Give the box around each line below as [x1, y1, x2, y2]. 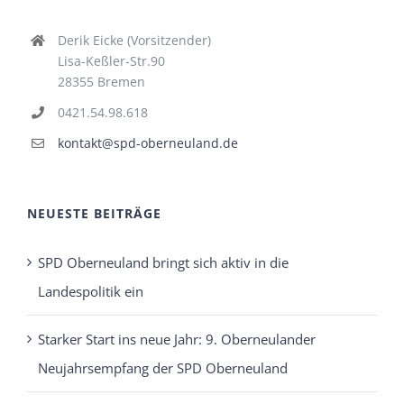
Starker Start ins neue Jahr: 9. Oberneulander [38, 329, 316, 348]
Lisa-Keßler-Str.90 [57, 52, 165, 70]
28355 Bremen [57, 73, 145, 91]
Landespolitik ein [38, 281, 143, 300]
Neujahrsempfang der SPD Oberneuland [38, 358, 288, 377]
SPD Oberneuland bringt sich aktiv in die [38, 252, 289, 271]
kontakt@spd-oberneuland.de [57, 134, 238, 152]
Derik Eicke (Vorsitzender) [57, 32, 211, 50]
